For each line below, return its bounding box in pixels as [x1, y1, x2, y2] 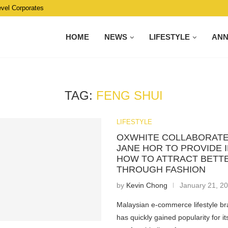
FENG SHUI [96, 89, 163, 102]
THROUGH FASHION [117, 164, 206, 175]
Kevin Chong [126, 181, 168, 189]
